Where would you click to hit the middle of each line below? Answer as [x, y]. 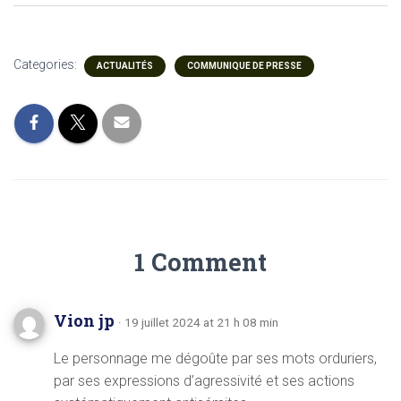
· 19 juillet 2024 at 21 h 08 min [198, 322]
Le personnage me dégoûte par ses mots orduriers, [215, 358]
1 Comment [200, 261]
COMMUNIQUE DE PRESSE [244, 65]
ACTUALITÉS [125, 65]
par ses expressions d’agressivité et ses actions [204, 380]
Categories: [47, 64]
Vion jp [86, 320]
